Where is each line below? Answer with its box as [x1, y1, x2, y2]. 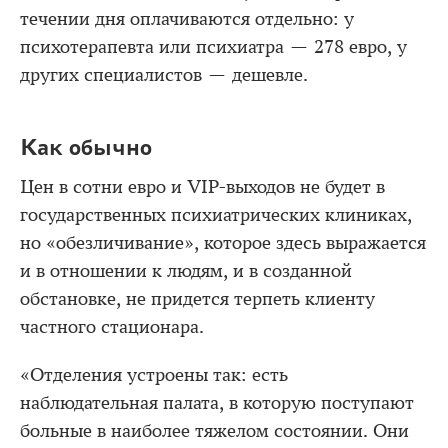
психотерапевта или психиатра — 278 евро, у [20, 36, 407, 59]
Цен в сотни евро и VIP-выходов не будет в [20, 175, 385, 198]
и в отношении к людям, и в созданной [20, 259, 352, 282]
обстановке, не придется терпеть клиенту [20, 287, 375, 310]
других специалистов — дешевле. [20, 64, 308, 87]
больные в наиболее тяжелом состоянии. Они [20, 419, 409, 442]
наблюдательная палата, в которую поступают [20, 391, 414, 414]
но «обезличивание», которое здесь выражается [20, 231, 426, 254]
